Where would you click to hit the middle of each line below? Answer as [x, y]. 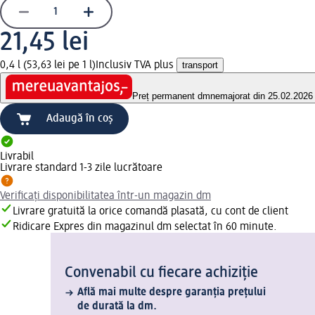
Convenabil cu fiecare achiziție [161, 273]
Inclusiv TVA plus [136, 65]
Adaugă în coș [80, 119]
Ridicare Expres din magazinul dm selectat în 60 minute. [145, 227]
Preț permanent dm [171, 96]
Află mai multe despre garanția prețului [172, 293]
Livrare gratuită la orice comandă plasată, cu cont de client [150, 212]
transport [200, 65]
